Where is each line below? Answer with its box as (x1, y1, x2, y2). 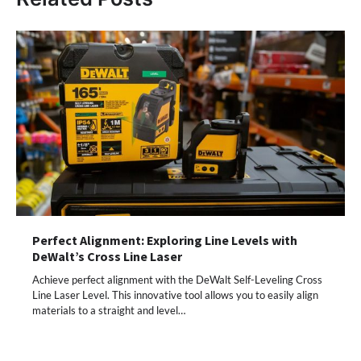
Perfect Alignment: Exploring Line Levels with (32, 232, 297, 249)
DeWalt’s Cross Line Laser (32, 248, 182, 265)
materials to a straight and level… (32, 304, 185, 317)
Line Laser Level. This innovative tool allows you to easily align (32, 288, 318, 302)
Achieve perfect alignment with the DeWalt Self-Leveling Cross (32, 273, 322, 287)
